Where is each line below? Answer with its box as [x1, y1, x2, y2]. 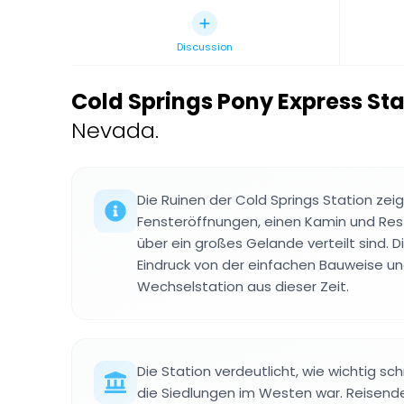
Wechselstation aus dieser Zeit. [137, 277, 349, 296]
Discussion [177, 40, 234, 54]
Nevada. [71, 115, 159, 145]
